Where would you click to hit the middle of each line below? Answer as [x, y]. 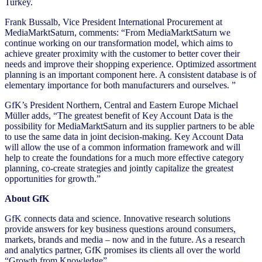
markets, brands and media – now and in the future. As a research [125, 239]
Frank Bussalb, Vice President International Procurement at [113, 22]
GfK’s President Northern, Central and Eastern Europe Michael [121, 105]
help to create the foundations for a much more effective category [124, 157]
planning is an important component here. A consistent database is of [130, 74]
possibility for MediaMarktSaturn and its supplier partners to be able [130, 126]
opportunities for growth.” [53, 178]
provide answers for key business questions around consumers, [120, 229]
